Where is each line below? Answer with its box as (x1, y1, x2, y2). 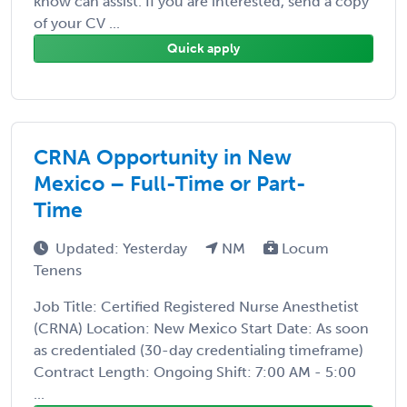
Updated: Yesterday (55, 239, 191, 257)
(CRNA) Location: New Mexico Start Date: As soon (34, 319, 369, 337)
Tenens (34, 261, 82, 279)
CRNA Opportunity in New (34, 144, 292, 170)
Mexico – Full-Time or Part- (34, 170, 306, 196)
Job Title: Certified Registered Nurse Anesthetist (34, 297, 359, 315)
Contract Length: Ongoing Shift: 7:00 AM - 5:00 (34, 362, 356, 381)
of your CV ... (34, 14, 120, 32)
